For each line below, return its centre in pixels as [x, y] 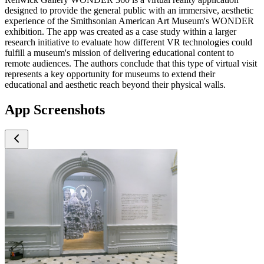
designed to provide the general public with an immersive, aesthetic [129, 10]
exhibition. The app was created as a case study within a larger [121, 31]
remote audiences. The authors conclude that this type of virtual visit [131, 63]
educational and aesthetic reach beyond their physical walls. [115, 84]
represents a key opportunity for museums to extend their [110, 74]
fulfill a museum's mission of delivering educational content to [119, 52]
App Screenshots [55, 109]
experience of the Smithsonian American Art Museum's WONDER [129, 21]
